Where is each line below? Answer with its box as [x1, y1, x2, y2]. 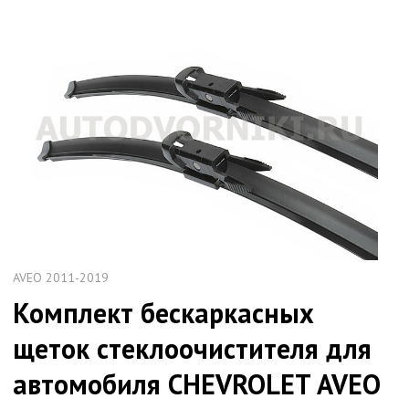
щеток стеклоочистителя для [13, 330, 372, 366]
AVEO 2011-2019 [13, 268, 110, 286]
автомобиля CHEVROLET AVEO [13, 365, 382, 402]
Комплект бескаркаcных [13, 294, 315, 330]
